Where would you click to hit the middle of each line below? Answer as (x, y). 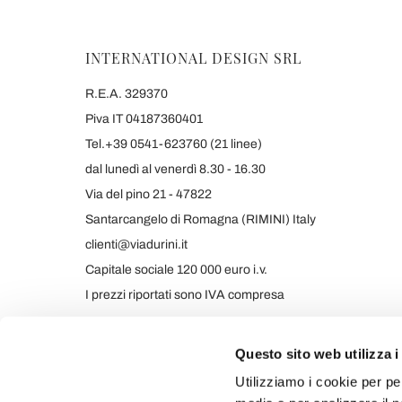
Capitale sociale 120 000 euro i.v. (176, 270)
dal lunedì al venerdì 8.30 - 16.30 (175, 169)
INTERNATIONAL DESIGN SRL (193, 58)
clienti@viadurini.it (136, 245)
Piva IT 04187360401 (144, 119)
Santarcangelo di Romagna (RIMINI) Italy (201, 219)
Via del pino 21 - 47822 (149, 194)
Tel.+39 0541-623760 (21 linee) (174, 144)
